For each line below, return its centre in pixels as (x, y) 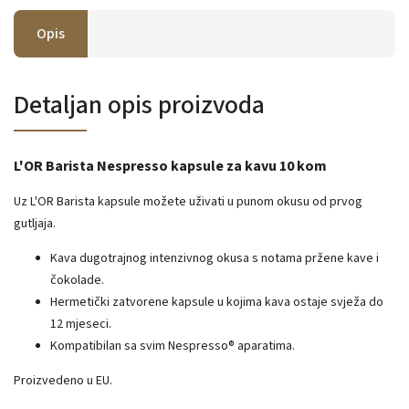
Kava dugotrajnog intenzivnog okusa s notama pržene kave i (215, 258)
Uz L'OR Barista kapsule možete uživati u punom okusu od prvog (188, 201)
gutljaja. (35, 223)
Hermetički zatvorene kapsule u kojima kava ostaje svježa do (217, 302)
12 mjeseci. (81, 324)
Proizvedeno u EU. (63, 380)
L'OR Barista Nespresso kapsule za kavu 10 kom (170, 166)
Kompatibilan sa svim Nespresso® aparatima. (173, 346)
